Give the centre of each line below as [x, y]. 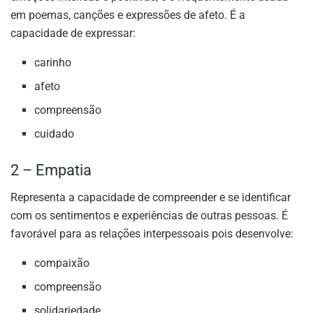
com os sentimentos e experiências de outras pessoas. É [149, 215]
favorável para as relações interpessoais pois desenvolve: [152, 233]
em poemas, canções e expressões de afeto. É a [128, 15]
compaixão [62, 263]
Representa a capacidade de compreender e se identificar [151, 197]
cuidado [54, 133]
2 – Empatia [51, 170]
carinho [53, 62]
